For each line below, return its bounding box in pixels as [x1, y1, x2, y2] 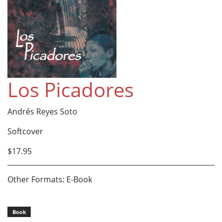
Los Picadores [7, 75, 134, 103]
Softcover [7, 125, 43, 137]
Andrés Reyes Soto [7, 106, 77, 117]
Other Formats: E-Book [7, 173, 92, 185]
